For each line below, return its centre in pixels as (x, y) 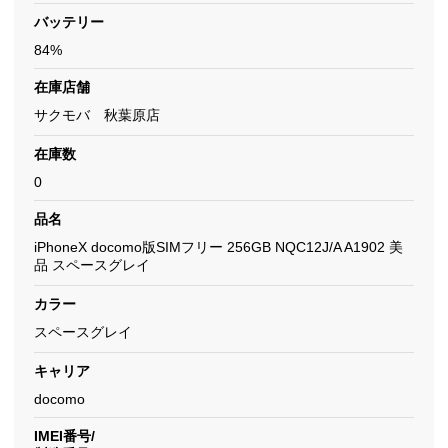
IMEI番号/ (64, 436)
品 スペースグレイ (92, 265)
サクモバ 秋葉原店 (97, 115)
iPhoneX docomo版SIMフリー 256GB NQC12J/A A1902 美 (218, 247)
